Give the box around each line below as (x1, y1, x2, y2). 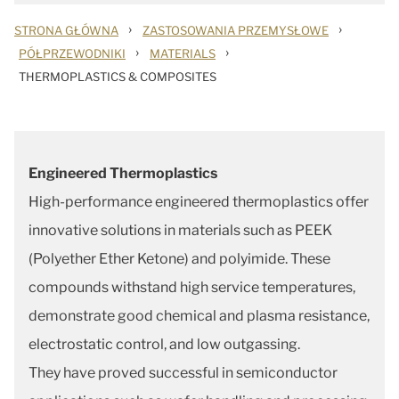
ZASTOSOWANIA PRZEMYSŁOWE (142, 23, 329, 37)
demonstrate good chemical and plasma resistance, (28, 307, 370, 324)
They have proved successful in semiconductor (28, 364, 338, 381)
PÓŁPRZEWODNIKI (19, 46, 126, 61)
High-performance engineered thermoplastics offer (28, 193, 369, 210)
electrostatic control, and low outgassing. (28, 336, 300, 353)
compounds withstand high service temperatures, (28, 279, 355, 296)
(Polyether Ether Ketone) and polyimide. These (28, 250, 330, 267)
